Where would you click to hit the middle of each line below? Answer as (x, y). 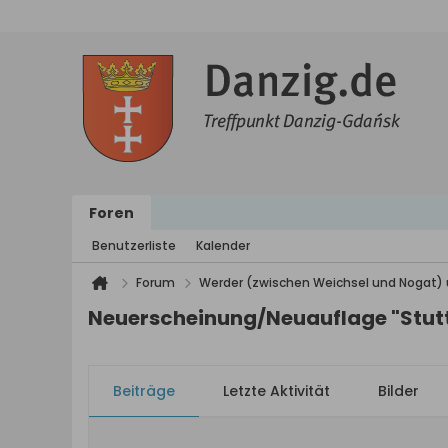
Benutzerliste (134, 245)
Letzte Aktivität (276, 391)
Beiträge (144, 391)
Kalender (223, 245)
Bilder (398, 391)
